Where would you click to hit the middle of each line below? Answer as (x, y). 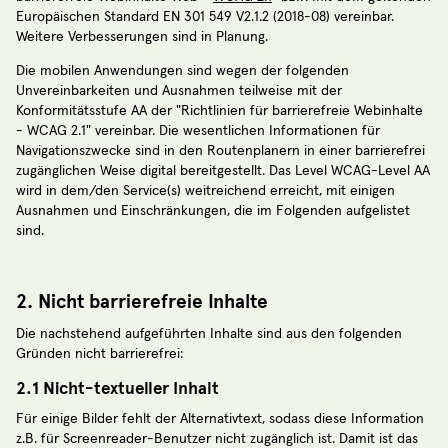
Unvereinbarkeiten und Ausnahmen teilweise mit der (179, 90)
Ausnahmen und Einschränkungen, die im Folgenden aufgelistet (213, 210)
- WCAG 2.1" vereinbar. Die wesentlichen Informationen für (198, 130)
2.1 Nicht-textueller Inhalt (117, 389)
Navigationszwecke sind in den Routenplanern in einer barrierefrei (220, 150)
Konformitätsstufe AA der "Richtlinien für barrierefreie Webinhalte (219, 110)
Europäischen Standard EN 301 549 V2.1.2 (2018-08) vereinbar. (205, 16)
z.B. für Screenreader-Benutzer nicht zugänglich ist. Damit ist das (217, 438)
